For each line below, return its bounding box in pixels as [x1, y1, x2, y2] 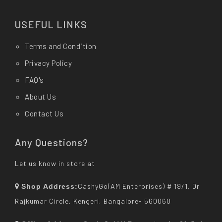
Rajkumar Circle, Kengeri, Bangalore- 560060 [15, 197, 171, 205]
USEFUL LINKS [15, 18, 87, 30]
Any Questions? [15, 136, 88, 148]
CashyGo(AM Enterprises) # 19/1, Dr [78, 182, 200, 190]
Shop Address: [21, 182, 78, 190]
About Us [25, 92, 56, 101]
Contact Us [25, 109, 63, 118]
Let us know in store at [15, 159, 95, 167]
